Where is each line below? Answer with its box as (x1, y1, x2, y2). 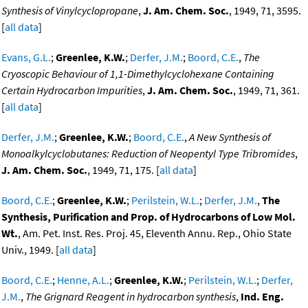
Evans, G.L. (1, 50, 51, 65)
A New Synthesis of (189, 130, 271, 144)
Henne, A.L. (57, 273, 109, 287)
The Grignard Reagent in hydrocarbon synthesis (25, 289, 236, 304)
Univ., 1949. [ (1, 243, 59, 257)
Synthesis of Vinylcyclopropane (1, 3, 138, 18)
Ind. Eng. (241, 289, 284, 304)
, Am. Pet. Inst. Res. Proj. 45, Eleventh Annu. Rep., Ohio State (18, 226, 291, 241)
